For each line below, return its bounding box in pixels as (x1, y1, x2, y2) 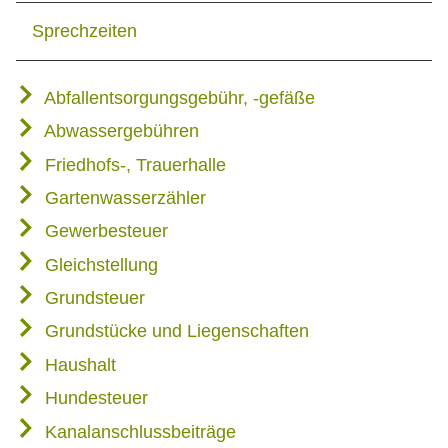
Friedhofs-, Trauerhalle (40, 154, 226, 175)
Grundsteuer (40, 288, 145, 309)
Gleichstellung (40, 254, 158, 275)
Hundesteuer (40, 388, 148, 409)
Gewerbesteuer (40, 221, 168, 242)
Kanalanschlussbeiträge (40, 421, 236, 442)
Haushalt (40, 354, 116, 375)
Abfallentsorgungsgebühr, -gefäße (40, 87, 315, 108)
